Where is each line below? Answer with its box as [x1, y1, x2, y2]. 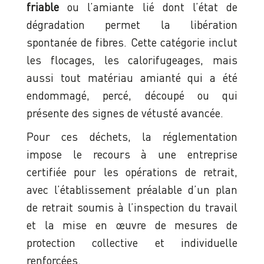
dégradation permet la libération [27, 18, 237, 32]
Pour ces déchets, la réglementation [27, 130, 237, 144]
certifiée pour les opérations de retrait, [27, 165, 237, 179]
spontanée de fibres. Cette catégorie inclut [27, 35, 237, 49]
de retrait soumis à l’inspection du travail [27, 200, 237, 214]
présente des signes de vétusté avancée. [27, 106, 226, 120]
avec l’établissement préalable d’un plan [27, 183, 237, 197]
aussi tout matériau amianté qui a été [27, 71, 237, 85]
